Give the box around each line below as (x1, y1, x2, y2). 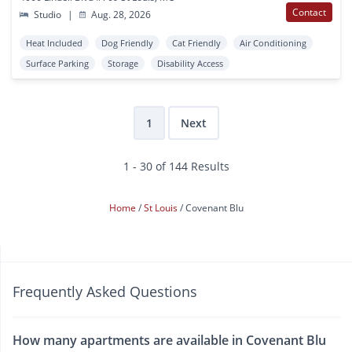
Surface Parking (26, 57, 89, 69)
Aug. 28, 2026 (89, 7, 152, 21)
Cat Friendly (172, 36, 221, 49)
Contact (292, 5, 326, 19)
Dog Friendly (101, 36, 153, 49)
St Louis (143, 200, 180, 214)
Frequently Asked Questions (13, 281, 197, 301)
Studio (31, 7, 64, 21)
